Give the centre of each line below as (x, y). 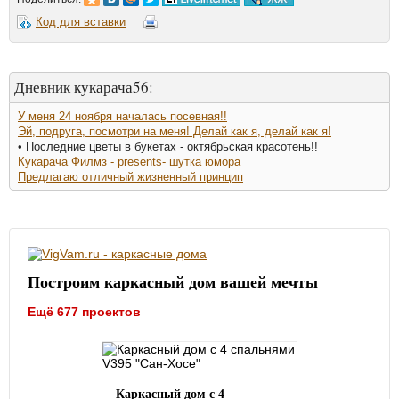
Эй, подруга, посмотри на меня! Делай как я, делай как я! (175, 131)
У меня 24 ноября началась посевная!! (122, 116)
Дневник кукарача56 (81, 87)
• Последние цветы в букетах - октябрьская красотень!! (168, 147)
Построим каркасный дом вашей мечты (173, 281)
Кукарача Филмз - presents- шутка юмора (129, 162)
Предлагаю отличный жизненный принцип (130, 177)
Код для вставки (81, 22)
